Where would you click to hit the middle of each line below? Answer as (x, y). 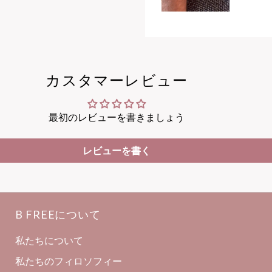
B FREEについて (58, 215)
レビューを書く (117, 151)
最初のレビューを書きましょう (117, 117)
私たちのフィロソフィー (69, 261)
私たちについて (49, 240)
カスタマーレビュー (117, 80)
